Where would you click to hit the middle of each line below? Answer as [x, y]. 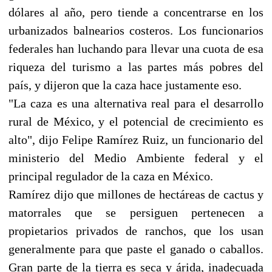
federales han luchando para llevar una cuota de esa [136, 48]
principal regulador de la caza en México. [111, 176]
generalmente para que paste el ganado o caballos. [136, 249]
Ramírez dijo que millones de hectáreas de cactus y [136, 194]
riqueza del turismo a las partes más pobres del [136, 66]
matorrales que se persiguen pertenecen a [136, 212]
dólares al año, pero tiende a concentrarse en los [136, 12]
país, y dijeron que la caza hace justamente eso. [125, 85]
